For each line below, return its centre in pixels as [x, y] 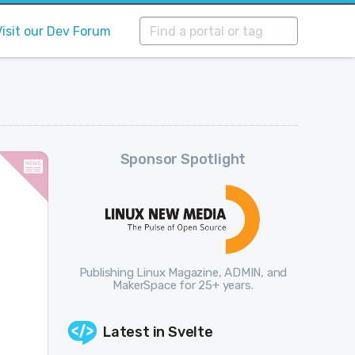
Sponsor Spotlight [183, 159]
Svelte [191, 332]
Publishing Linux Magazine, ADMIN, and [183, 273]
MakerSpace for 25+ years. [183, 286]
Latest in [135, 332]
